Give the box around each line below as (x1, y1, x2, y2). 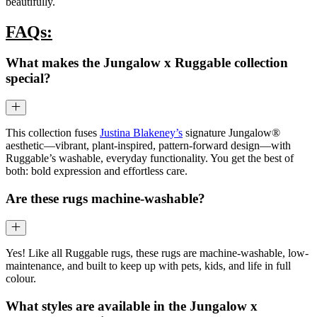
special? (6, 71, 51, 86)
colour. (6, 272, 36, 285)
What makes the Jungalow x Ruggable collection (6, 55, 288, 71)
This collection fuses (6, 127, 100, 139)
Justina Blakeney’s (100, 127, 183, 139)
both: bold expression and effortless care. (6, 165, 188, 178)
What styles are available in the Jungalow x (6, 298, 258, 313)
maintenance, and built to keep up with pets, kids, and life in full (6, 260, 291, 272)
